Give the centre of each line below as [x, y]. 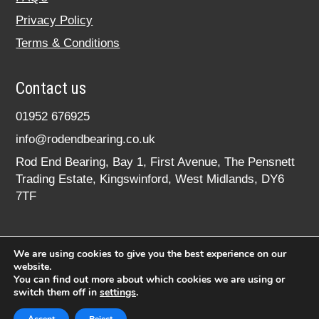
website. [32, 267]
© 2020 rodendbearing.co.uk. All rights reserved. [159, 296]
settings [118, 292]
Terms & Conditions [68, 43]
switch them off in [57, 292]
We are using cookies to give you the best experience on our [150, 254]
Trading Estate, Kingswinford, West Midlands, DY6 [150, 179]
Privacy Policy [54, 21]
